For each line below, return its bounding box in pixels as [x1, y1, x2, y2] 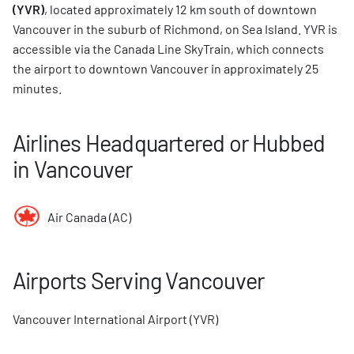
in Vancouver [13, 155, 133, 183]
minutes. [13, 81, 62, 96]
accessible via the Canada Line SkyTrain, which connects [13, 41, 324, 56]
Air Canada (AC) [47, 209, 131, 224]
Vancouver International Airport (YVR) [13, 311, 218, 326]
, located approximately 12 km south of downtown [44, 2, 317, 17]
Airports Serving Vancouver [13, 266, 265, 294]
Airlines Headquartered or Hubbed [13, 129, 326, 156]
